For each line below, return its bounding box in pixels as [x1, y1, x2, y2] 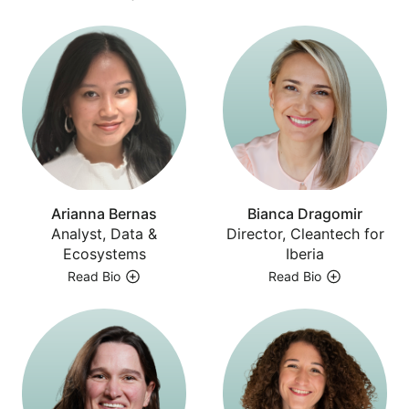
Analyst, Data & [51, 224, 157, 243]
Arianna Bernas [51, 204, 157, 223]
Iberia [286, 244, 324, 263]
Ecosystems [62, 244, 146, 263]
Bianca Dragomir [247, 204, 362, 223]
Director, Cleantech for [225, 224, 384, 243]
